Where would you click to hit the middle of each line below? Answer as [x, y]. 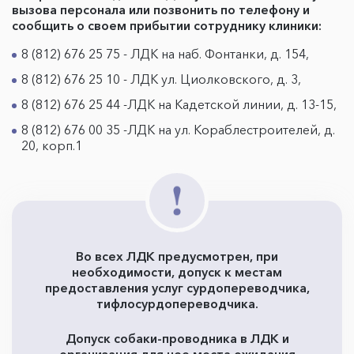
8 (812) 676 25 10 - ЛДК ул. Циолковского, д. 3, [161, 79]
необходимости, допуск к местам [177, 272]
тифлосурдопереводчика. [177, 303]
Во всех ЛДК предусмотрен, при [177, 256]
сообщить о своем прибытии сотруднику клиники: [167, 25]
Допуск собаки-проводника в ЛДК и [177, 338]
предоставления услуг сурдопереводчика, [177, 288]
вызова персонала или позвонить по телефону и [161, 9]
